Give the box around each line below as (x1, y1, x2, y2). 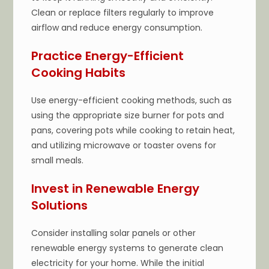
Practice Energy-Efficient (31, 47, 184, 64)
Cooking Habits (31, 64, 126, 81)
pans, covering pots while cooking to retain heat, (31, 124, 235, 136)
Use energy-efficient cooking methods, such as (31, 94, 232, 106)
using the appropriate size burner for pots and (31, 109, 225, 121)
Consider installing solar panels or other (31, 226, 196, 239)
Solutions (31, 196, 88, 214)
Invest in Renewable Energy (31, 180, 200, 197)
